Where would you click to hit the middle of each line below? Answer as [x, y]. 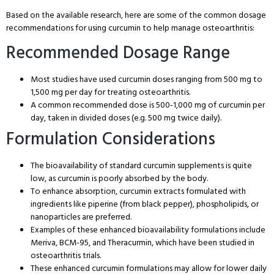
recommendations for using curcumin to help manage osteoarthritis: [130, 28]
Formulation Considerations [111, 139]
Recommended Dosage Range [118, 53]
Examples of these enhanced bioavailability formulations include [148, 230]
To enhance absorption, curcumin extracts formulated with [138, 191]
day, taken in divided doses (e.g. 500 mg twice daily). [126, 118]
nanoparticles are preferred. [81, 217]
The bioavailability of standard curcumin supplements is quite [141, 166]
